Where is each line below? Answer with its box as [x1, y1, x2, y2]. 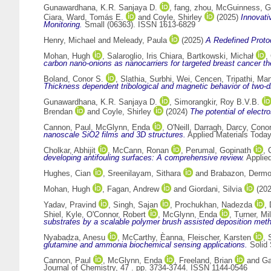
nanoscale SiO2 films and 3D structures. [44, 130, 186, 140]
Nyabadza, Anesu [44, 233, 105, 243]
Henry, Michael [44, 36, 96, 45]
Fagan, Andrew [107, 184, 159, 194]
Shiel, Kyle [44, 210, 82, 220]
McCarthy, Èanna [122, 233, 183, 243]
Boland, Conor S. [44, 74, 103, 84]
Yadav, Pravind [44, 200, 96, 210]
